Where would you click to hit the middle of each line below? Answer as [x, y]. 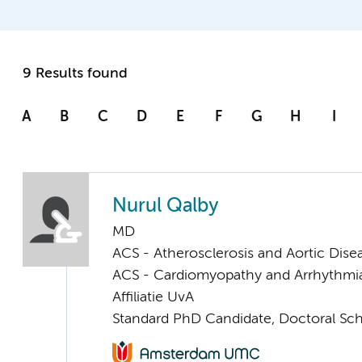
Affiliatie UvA [153, 298]
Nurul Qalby [165, 207]
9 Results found [75, 74]
